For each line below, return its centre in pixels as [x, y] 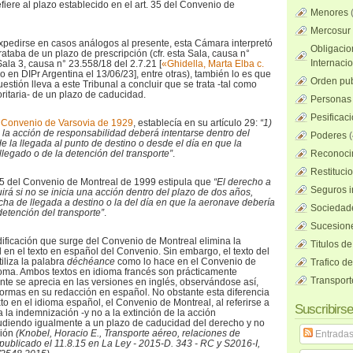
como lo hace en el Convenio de [187, 262]
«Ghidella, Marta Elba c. [213, 64]
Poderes [329, 136]
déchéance [92, 262]
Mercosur [331, 31]
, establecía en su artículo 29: [197, 123]
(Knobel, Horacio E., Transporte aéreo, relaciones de [128, 333]
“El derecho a [242, 182]
